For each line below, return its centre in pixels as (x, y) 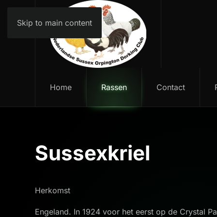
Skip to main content (54, 23)
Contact (171, 87)
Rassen (114, 87)
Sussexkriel (93, 153)
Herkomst (54, 190)
